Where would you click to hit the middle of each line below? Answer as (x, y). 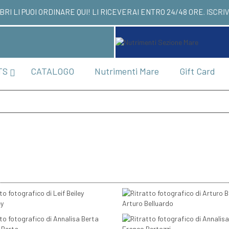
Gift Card (197, 71)
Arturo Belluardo (148, 203)
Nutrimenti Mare (127, 71)
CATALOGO (52, 71)
